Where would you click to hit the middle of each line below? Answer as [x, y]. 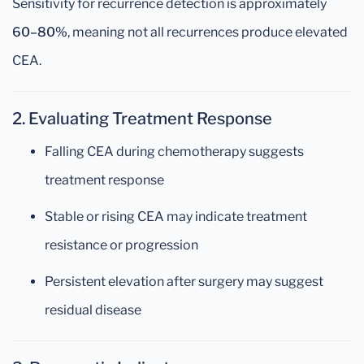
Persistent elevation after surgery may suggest [184, 282]
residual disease [93, 310]
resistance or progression [121, 245]
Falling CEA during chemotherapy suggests [174, 152]
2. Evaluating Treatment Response [142, 119]
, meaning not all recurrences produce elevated [208, 32]
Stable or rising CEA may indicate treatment [176, 217]
